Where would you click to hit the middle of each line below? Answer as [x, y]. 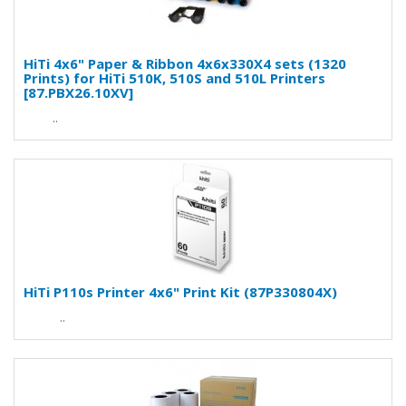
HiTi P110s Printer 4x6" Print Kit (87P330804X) [180, 292]
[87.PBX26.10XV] [78, 92]
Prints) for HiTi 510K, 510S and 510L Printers [174, 78]
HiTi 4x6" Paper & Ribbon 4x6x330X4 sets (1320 [185, 63]
